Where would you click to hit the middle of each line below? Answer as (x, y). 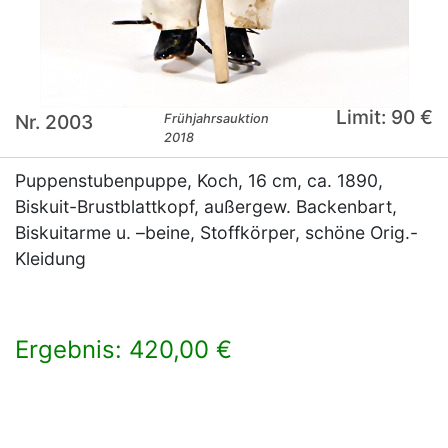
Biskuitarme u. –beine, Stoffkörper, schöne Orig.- (216, 233)
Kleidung (50, 259)
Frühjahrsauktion (217, 119)
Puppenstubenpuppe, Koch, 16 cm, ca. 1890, (199, 181)
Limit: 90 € (384, 117)
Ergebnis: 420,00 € (123, 350)
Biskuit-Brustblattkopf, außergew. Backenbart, (206, 207)
